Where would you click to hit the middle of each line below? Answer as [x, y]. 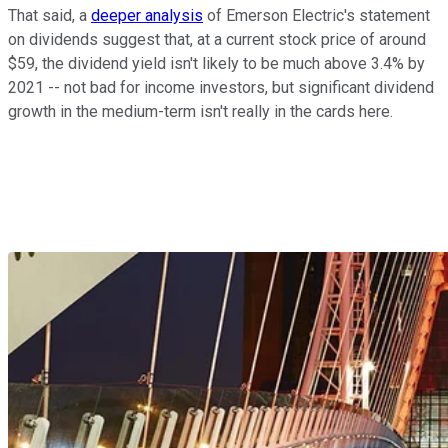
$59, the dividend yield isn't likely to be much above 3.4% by [216, 64]
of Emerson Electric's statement [316, 16]
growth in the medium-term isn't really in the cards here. [200, 112]
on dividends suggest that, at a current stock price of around [217, 40]
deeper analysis [147, 16]
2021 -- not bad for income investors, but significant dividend [221, 88]
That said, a [49, 16]
